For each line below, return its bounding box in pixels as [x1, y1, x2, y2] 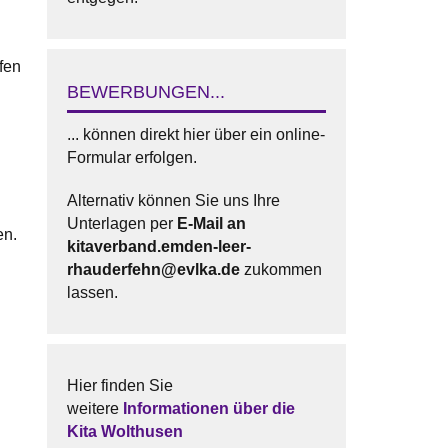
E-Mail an [176, 214, 246, 232]
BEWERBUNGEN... [66, 81, 225, 102]
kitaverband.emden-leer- [66, 237, 251, 255]
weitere [66, 399, 123, 417]
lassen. [66, 283, 118, 301]
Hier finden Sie [66, 376, 173, 394]
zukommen [239, 260, 322, 278]
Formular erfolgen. [66, 148, 197, 166]
